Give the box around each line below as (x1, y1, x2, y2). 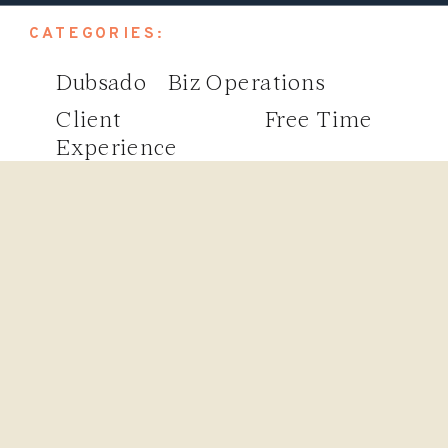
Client (56, 106, 122, 135)
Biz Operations (168, 68, 325, 97)
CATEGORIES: (29, 23, 165, 44)
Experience (56, 134, 178, 163)
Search (47, 354, 108, 378)
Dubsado (56, 68, 147, 97)
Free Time (264, 106, 373, 135)
